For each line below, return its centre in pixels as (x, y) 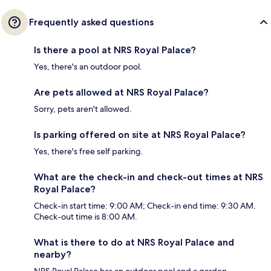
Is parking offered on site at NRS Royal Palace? (140, 135)
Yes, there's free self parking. (89, 152)
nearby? (53, 255)
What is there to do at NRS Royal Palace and (134, 243)
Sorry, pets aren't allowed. (83, 109)
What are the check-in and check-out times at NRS (149, 177)
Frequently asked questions (91, 22)
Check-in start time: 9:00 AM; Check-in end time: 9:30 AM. (145, 206)
